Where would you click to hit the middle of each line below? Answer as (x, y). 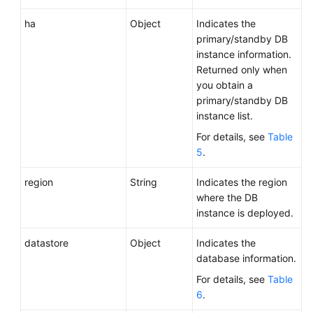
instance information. (244, 54)
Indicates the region (242, 182)
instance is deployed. (245, 213)
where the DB (227, 197)
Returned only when (242, 70)
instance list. (225, 116)
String (144, 182)
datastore (46, 243)
